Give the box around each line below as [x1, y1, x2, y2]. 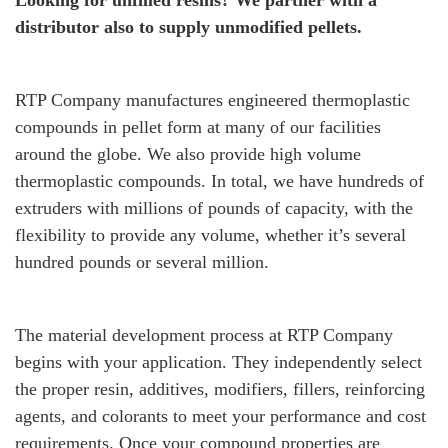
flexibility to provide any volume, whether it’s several [15, 225, 406, 245]
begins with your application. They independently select [15, 352, 422, 372]
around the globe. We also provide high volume [15, 144, 361, 164]
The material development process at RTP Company [15, 325, 393, 345]
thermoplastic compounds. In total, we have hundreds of [15, 171, 424, 191]
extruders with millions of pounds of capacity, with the [15, 198, 413, 218]
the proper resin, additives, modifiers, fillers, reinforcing [15, 379, 425, 399]
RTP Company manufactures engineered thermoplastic [15, 90, 410, 110]
